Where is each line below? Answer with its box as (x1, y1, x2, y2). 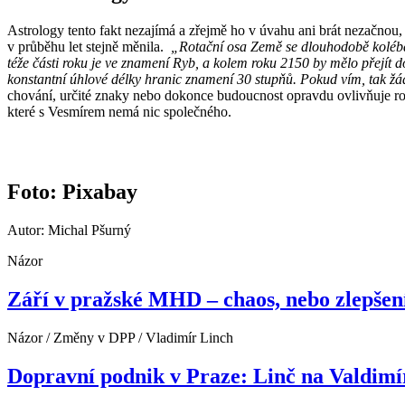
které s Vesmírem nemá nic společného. (7, 103, 231, 119)
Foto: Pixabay (7, 180, 137, 204)
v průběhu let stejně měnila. (7, 38, 171, 54)
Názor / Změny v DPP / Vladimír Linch (7, 330, 233, 346)
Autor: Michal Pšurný (7, 222, 131, 239)
